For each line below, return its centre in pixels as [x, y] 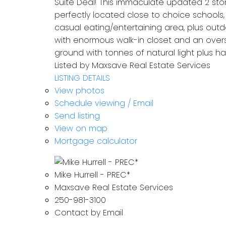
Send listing [77, 116]
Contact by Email [89, 213]
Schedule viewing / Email [104, 103]
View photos [79, 91]
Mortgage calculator [96, 141]
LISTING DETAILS [82, 78]
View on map [81, 129]
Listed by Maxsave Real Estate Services [132, 66]
